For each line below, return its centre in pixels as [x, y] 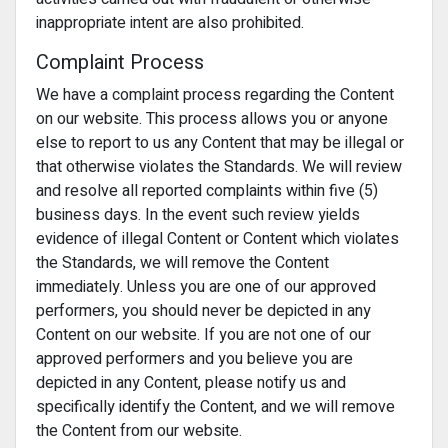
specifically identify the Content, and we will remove [215, 407]
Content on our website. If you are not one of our [203, 335]
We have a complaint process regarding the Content [215, 95]
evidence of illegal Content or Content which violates [217, 239]
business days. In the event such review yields [198, 215]
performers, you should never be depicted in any [203, 311]
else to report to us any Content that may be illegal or [220, 143]
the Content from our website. [139, 431]
